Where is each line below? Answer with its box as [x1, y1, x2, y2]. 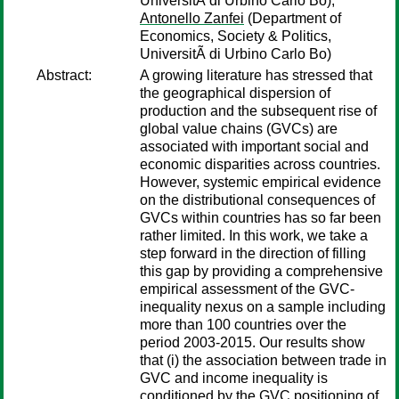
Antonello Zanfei [140, 11, 244, 26]
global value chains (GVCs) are [140, 121, 338, 136]
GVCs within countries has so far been [140, 210, 381, 225]
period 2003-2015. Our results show [140, 335, 365, 350]
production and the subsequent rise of [140, 103, 377, 118]
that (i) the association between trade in [140, 353, 387, 368]
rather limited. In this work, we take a [140, 228, 368, 243]
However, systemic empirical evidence [140, 175, 381, 190]
